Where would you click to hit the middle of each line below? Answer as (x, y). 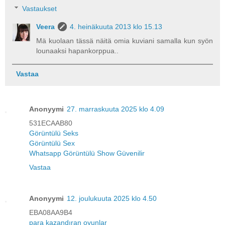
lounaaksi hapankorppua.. (78, 51)
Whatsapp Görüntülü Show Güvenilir (87, 153)
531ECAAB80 (51, 123)
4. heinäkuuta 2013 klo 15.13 (116, 27)
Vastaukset (40, 9)
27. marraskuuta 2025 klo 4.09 (116, 109)
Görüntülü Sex (52, 143)
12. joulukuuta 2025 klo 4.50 (112, 198)
